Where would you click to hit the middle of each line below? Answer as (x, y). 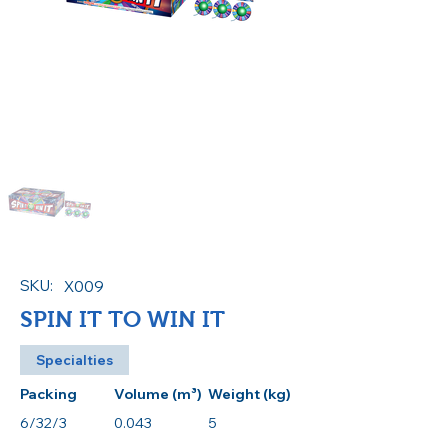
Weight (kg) (249, 394)
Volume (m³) (158, 394)
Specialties (74, 360)
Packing (48, 394)
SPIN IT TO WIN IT (122, 319)
